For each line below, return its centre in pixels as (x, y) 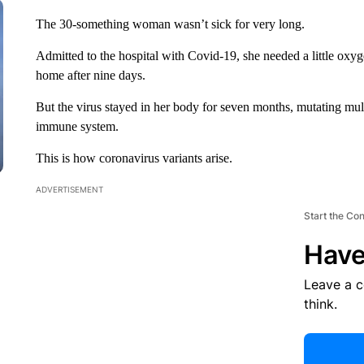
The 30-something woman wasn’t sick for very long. (170, 24)
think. (320, 304)
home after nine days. (90, 75)
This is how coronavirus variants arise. (134, 158)
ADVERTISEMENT (69, 189)
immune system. (77, 126)
